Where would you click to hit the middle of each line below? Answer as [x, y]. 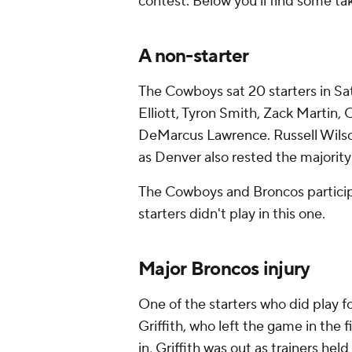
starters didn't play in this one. [233, 214]
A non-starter [194, 56]
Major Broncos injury [224, 269]
